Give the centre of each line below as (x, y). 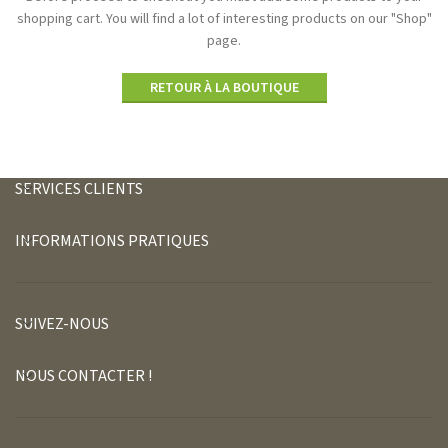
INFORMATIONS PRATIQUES (112, 241)
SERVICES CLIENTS (79, 189)
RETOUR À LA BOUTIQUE (224, 88)
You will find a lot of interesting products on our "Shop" (267, 19)
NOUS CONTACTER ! (83, 376)
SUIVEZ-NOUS (62, 324)
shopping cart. (59, 19)
